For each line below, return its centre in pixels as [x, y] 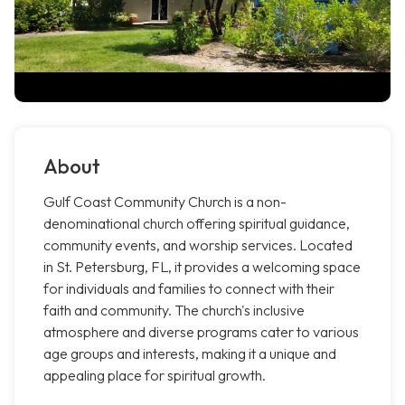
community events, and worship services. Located [198, 245]
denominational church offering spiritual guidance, [197, 224]
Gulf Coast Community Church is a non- [165, 202]
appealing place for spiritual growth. [155, 376]
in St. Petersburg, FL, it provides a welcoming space [202, 267]
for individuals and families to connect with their [189, 289]
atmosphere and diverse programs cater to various [201, 332]
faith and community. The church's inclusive [174, 311]
